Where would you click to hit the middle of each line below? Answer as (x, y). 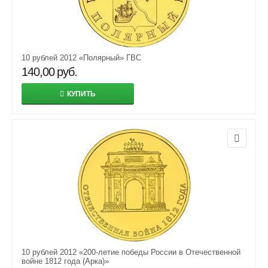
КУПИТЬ (81, 94)
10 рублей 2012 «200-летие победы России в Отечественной (131, 252)
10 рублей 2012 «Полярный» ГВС (81, 58)
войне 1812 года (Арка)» (65, 261)
